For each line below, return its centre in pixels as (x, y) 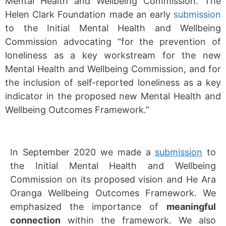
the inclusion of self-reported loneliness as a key (113, 82)
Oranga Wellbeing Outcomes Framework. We (113, 193)
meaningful (191, 206)
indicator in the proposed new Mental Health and (113, 96)
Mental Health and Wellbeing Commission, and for (113, 69)
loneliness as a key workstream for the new (113, 55)
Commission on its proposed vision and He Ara (113, 179)
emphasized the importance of (88, 206)
